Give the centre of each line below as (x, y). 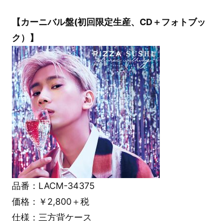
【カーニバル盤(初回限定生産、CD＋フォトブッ (109, 22)
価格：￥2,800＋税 (50, 202)
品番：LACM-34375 (53, 186)
